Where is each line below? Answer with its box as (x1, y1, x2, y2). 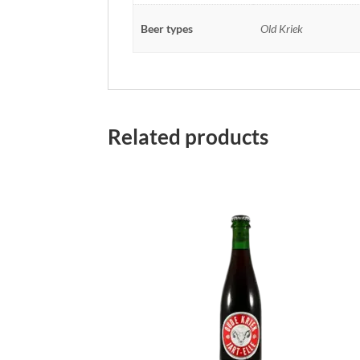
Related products (108, 124, 269, 149)
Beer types (140, 22, 193, 35)
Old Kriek (260, 22, 303, 35)
